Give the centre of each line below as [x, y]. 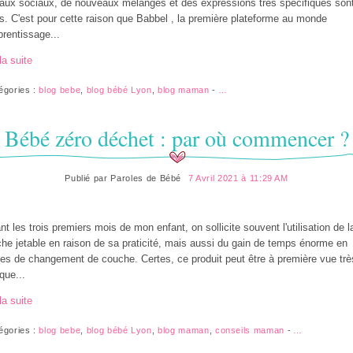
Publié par [88, 178]
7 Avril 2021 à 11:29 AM [238, 178]
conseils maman [249, 330]
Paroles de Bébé [146, 178]
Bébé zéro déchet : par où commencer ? [176, 137]
